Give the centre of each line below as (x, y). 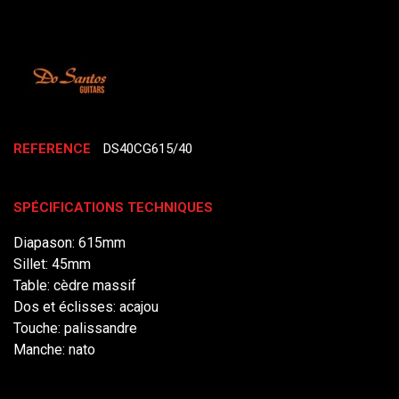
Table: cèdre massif (75, 285)
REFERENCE (52, 148)
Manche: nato (54, 349)
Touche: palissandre (75, 328)
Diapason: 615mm (69, 242)
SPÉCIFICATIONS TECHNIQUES (113, 207)
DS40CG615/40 (148, 148)
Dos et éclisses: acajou (86, 306)
